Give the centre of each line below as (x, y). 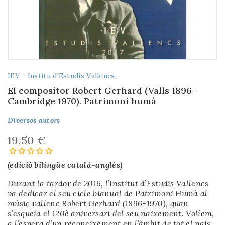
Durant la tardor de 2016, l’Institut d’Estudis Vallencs (108, 183)
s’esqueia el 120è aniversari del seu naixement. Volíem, (111, 213)
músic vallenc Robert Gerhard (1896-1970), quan (98, 203)
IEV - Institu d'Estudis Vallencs (61, 76)
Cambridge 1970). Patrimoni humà (82, 101)
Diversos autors (34, 120)
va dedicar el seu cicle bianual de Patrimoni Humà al (108, 193)
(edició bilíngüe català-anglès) (65, 165)
